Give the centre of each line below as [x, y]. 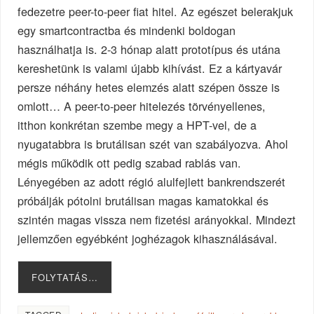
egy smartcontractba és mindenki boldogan [127, 30]
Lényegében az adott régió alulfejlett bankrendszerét [152, 181]
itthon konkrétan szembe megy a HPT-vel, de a [137, 124]
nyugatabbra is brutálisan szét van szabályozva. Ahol [153, 143]
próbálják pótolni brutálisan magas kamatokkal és [143, 200]
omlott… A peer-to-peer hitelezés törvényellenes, [142, 105]
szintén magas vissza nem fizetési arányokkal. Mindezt [157, 219]
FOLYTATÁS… [65, 277]
